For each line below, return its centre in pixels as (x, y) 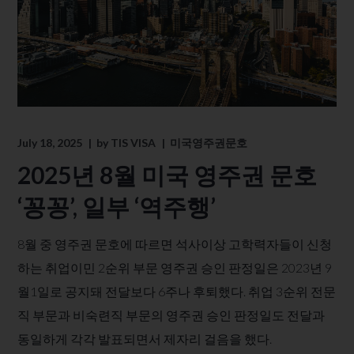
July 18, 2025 (50, 142)
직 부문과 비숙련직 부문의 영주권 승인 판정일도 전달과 (171, 314)
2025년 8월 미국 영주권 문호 (168, 174)
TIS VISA (134, 142)
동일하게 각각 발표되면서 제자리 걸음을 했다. (145, 338)
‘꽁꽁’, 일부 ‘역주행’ (117, 206)
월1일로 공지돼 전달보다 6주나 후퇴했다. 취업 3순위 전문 (177, 291)
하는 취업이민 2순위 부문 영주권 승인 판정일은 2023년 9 (175, 267)
